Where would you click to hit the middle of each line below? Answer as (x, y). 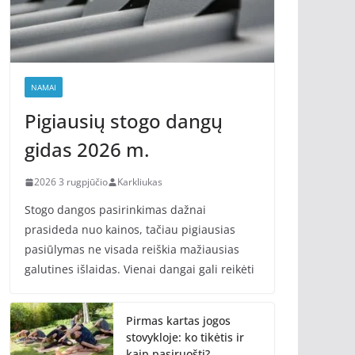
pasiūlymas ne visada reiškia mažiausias (132, 250)
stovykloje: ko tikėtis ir (185, 338)
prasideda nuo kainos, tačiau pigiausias (130, 230)
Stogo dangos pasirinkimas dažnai (115, 210)
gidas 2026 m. (87, 150)
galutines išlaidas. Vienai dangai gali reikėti (139, 269)
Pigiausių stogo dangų (124, 121)
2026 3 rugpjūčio (71, 182)
